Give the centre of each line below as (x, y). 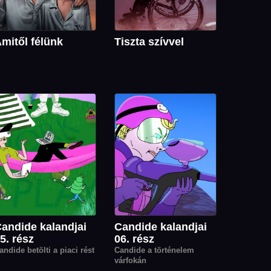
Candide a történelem (154, 250)
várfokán (130, 260)
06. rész (134, 239)
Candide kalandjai (161, 227)
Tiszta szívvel (149, 42)
